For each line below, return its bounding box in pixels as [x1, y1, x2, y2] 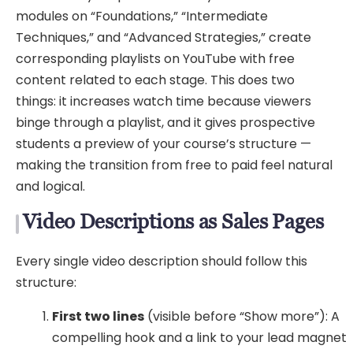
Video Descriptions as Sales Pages [23, 209, 324, 233]
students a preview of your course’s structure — [16, 134, 311, 153]
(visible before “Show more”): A [144, 307, 340, 326]
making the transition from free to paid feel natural [16, 155, 333, 174]
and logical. [16, 176, 85, 195]
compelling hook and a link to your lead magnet [52, 329, 347, 347]
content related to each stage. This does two [16, 70, 295, 89]
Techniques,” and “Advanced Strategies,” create [16, 28, 311, 46]
